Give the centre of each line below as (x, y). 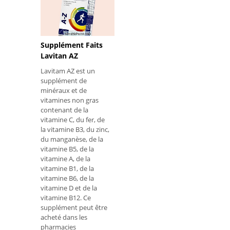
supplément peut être (74, 208)
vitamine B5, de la (67, 149)
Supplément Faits (72, 45)
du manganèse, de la (72, 139)
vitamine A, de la (65, 159)
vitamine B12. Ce (66, 198)
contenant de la (64, 110)
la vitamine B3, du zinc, (75, 130)
